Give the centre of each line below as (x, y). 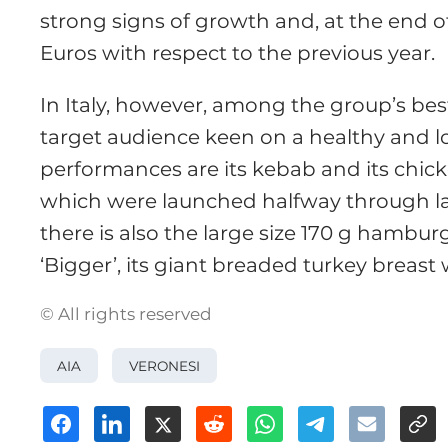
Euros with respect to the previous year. (238, 52)
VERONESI (164, 365)
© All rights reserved (126, 313)
